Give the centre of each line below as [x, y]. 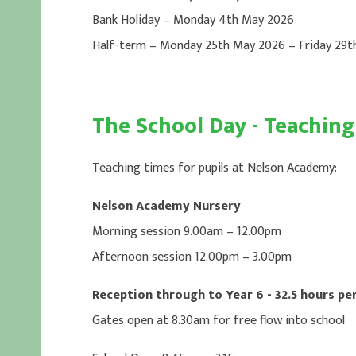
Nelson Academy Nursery [166, 206]
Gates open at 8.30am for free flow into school [218, 321]
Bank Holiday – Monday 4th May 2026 [193, 20]
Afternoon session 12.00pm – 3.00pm [192, 257]
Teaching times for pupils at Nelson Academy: [214, 168]
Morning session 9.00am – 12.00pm [186, 232]
